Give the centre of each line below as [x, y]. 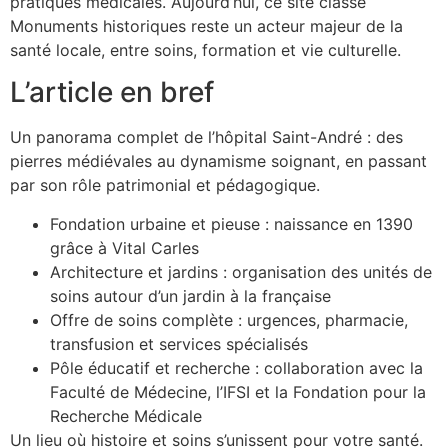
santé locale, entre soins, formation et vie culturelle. [205, 49]
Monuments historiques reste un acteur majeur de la [206, 25]
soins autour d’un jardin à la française [190, 295]
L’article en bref [112, 92]
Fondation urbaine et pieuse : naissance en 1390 [231, 223]
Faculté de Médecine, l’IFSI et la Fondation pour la [238, 391]
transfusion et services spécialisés [179, 343]
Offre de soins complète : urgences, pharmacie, [229, 319]
